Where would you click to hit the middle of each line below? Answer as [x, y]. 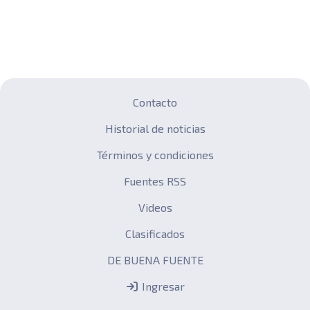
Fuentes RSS [155, 181]
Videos [155, 208]
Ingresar [162, 286]
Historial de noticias [155, 129]
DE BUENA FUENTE [155, 260]
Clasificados [155, 234]
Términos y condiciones [155, 155]
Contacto [155, 102]
